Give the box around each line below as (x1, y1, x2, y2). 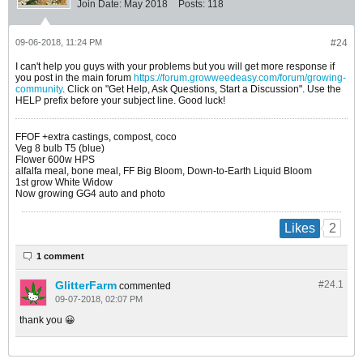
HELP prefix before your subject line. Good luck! (15, 95, 225, 107)
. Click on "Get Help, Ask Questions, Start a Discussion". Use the (62, 83, 341, 96)
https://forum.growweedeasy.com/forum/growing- (134, 72, 346, 84)
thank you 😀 (19, 314, 75, 326)
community (15, 83, 62, 96)
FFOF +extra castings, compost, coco (15, 131, 177, 143)
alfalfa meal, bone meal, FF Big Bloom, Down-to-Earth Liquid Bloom (15, 165, 312, 177)
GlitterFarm (55, 278, 117, 292)
